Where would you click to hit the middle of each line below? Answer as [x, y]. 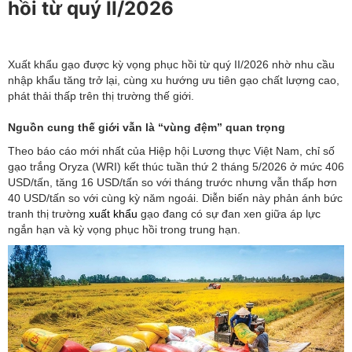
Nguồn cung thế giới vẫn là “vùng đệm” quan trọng [147, 127]
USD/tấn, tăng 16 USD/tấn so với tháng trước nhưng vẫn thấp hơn [172, 182]
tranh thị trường [48, 213]
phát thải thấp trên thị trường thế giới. [101, 95]
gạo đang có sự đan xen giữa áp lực [229, 213]
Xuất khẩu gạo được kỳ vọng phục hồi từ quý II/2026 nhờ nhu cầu [171, 64]
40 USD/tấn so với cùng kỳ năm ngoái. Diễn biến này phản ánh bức [175, 198]
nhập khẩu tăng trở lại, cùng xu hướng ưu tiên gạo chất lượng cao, [174, 80]
